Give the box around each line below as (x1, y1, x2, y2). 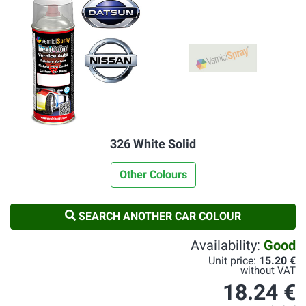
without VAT (240, 265, 296, 277)
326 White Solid (110, 137, 196, 151)
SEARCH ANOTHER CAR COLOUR (76, 210, 241, 223)
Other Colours (119, 168, 187, 181)
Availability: (191, 237, 264, 253)
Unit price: (208, 254, 259, 267)
